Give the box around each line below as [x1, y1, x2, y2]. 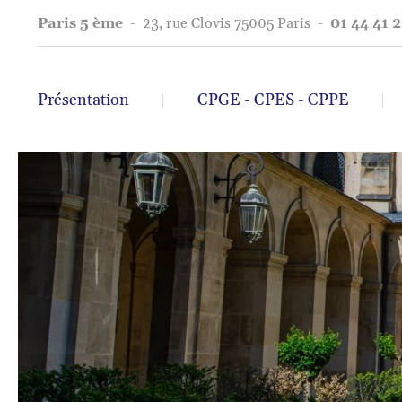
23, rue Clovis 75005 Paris [143, 14, 314, 32]
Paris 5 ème [38, 14, 127, 32]
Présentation [38, 90, 129, 110]
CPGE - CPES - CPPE [197, 90, 349, 110]
